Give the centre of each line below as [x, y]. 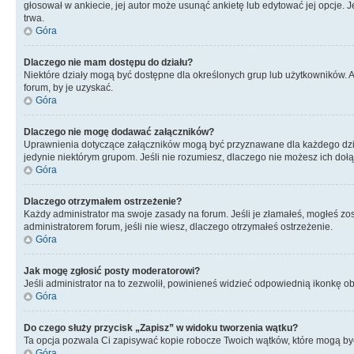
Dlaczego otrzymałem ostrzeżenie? [103, 201]
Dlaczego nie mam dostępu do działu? [108, 62]
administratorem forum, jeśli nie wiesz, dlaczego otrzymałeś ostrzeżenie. [178, 227]
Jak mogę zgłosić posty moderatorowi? [112, 271]
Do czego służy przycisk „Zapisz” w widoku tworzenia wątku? [161, 328]
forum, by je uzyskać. [68, 88]
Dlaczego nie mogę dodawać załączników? [119, 132]
